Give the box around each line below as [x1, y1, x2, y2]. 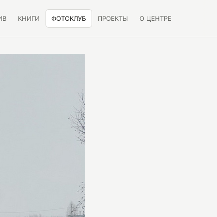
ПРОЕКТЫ [98, 15, 128, 22]
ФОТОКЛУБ [51, 15, 86, 22]
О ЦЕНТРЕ [139, 15, 171, 22]
